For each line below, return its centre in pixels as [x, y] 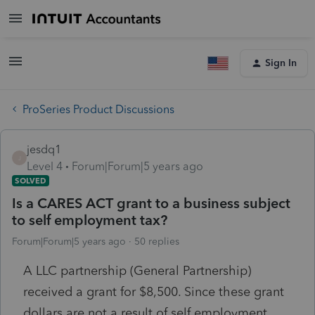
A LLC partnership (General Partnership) [137, 270]
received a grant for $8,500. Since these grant [154, 291]
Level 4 [45, 166]
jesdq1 [44, 149]
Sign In [281, 63]
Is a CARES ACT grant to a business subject [151, 203]
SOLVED [31, 180]
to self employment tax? [90, 220]
